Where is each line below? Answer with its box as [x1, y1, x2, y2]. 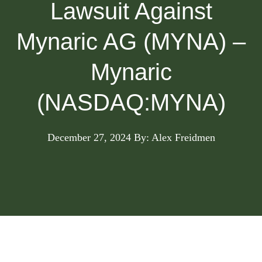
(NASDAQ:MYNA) [36, 89, 226, 115]
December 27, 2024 [47, 132, 131, 143]
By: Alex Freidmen [133, 132, 215, 143]
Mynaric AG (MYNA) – [16, 29, 246, 54]
